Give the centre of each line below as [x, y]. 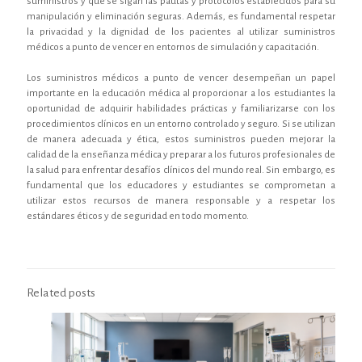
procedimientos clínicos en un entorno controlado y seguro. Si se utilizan [181, 124]
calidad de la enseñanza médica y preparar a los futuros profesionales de [181, 154]
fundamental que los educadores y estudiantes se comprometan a [181, 185]
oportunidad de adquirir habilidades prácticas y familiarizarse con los [181, 108]
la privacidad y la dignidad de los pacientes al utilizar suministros [181, 32]
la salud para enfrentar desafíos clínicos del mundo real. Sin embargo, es [181, 170]
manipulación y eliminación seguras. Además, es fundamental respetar [181, 16]
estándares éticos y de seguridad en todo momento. [138, 216]
